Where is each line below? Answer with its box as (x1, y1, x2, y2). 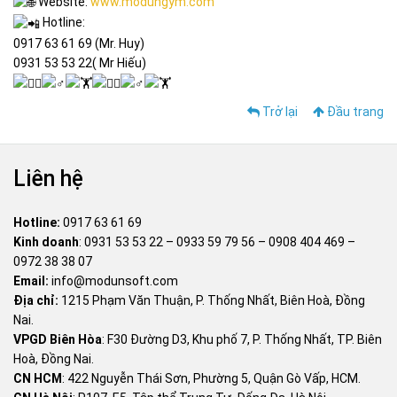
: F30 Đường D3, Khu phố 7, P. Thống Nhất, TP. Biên (102, 332, 382, 347)
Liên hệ (13, 166, 83, 192)
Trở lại (260, 105, 298, 120)
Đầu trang (324, 105, 384, 120)
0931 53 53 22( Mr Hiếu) (13, 55, 146, 70)
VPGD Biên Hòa (13, 332, 102, 347)
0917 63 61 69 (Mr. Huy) (13, 35, 144, 51)
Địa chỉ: (13, 293, 58, 308)
